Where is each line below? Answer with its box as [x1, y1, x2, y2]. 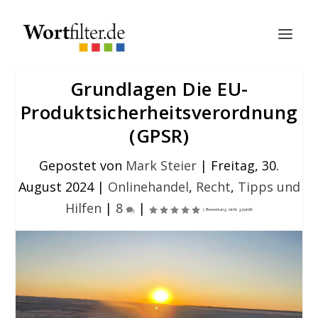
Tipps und [237, 178, 300, 195]
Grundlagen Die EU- [70, 76, 248, 102]
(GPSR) [129, 123, 189, 148]
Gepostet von [39, 157, 126, 174]
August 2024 [18, 178, 94, 195]
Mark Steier [126, 157, 197, 174]
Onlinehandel [107, 178, 189, 195]
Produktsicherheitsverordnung [20, 99, 298, 125]
